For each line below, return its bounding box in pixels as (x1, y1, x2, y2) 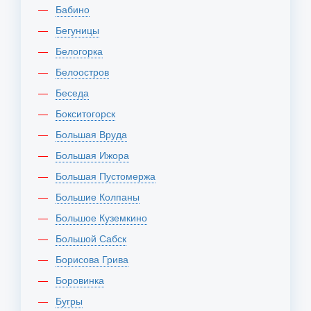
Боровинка (62, 273, 104, 287)
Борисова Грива (62, 252, 128, 266)
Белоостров (62, 65, 109, 78)
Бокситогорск (62, 106, 115, 120)
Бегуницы (62, 23, 99, 37)
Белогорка (62, 44, 103, 58)
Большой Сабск (62, 231, 126, 245)
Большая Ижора (62, 148, 129, 162)
